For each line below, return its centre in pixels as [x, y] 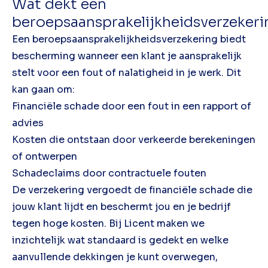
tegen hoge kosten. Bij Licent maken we [108, 223]
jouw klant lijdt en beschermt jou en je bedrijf [121, 206]
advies [28, 123]
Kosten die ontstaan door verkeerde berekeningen [134, 139]
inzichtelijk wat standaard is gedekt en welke [120, 240]
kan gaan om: [43, 89]
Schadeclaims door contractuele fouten [109, 173]
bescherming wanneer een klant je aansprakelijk [127, 56]
